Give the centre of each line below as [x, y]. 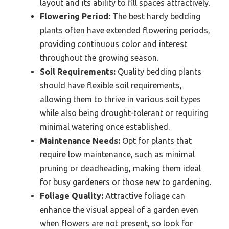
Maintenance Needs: [80, 140]
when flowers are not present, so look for [116, 223]
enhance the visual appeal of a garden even [119, 209]
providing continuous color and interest [113, 44]
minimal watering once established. [105, 127]
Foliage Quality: [72, 196]
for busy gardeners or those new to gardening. [125, 182]
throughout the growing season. [99, 58]
